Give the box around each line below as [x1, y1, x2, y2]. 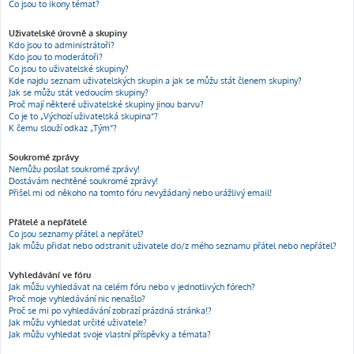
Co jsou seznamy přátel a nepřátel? [9, 228, 144, 239]
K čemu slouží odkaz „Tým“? [9, 122, 117, 134]
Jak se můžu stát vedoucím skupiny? [9, 87, 149, 98]
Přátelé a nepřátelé [9, 217, 87, 228]
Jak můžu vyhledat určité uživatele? [9, 317, 147, 328]
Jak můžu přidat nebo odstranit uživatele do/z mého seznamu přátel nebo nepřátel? [9, 240, 337, 251]
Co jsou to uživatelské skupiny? [9, 63, 129, 74]
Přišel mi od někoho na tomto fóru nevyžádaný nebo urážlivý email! [9, 187, 272, 198]
